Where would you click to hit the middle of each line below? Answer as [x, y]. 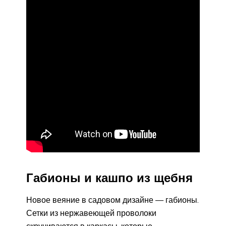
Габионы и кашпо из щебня [109, 177]
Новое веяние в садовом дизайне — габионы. [112, 200]
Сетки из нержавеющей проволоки [91, 213]
